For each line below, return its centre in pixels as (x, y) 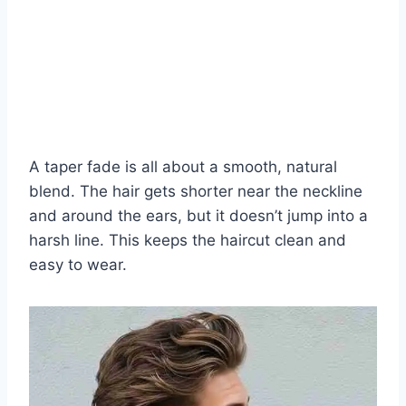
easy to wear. (78, 264)
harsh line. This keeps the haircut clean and (188, 240)
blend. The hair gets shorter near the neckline (196, 191)
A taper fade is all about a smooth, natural (183, 166)
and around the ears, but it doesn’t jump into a (198, 215)
